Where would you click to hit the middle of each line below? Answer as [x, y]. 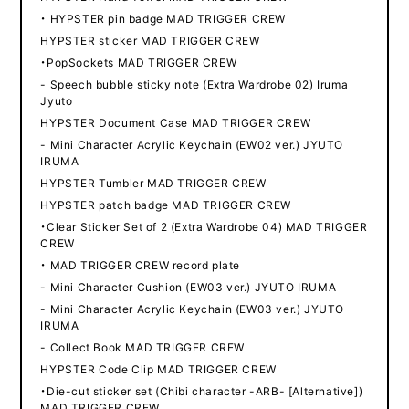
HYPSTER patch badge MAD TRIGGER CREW [166, 205]
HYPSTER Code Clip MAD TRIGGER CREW [158, 369]
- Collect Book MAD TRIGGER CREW [142, 347]
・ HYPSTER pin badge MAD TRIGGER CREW [163, 19]
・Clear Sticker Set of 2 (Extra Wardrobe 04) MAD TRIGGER [204, 227]
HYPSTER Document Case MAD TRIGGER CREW [176, 123]
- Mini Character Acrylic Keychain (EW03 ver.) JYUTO [192, 309]
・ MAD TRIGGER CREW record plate [140, 265]
